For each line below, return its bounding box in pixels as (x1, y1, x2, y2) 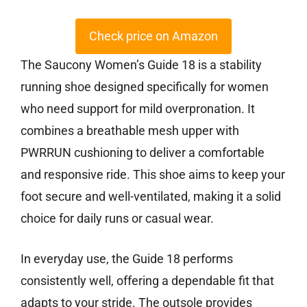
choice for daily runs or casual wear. (21, 211, 214, 226)
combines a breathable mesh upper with (21, 123, 239, 138)
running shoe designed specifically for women (21, 79, 269, 95)
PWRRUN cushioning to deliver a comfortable (21, 145, 265, 160)
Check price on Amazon (89, 29, 218, 44)
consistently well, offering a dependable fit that (21, 273, 274, 288)
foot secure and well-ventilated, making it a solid (21, 189, 281, 204)
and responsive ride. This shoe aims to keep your (21, 167, 285, 182)
